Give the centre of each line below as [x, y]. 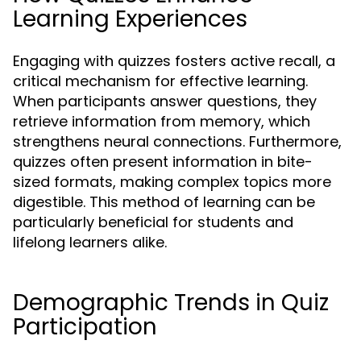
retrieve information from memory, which [162, 121]
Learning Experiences [130, 19]
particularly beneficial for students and [153, 222]
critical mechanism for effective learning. [160, 81]
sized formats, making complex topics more [172, 182]
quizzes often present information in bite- [163, 162]
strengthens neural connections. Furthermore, [177, 141]
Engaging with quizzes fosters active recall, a [174, 61]
